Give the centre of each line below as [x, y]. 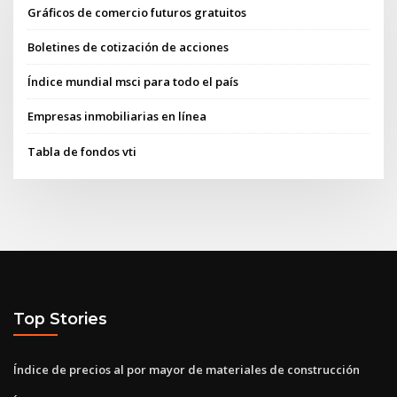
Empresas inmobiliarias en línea [117, 117]
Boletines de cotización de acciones [128, 47]
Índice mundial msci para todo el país [133, 82]
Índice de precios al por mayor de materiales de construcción [187, 369]
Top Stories [60, 319]
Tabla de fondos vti [82, 151]
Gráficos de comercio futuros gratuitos [137, 12]
